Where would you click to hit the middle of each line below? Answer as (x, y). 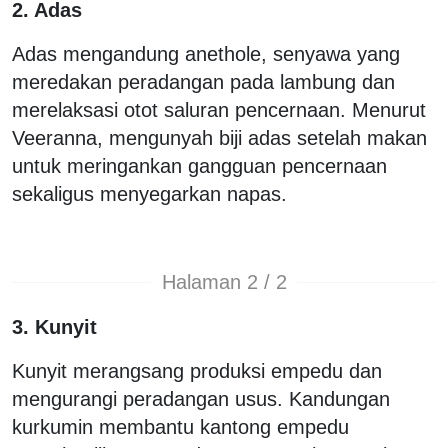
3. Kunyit (54, 326)
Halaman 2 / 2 (224, 282)
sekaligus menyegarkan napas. (149, 193)
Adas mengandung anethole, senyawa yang (206, 53)
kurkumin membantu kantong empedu (180, 426)
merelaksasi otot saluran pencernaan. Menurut (219, 109)
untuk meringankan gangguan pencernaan (199, 165)
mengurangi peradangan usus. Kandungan (201, 398)
